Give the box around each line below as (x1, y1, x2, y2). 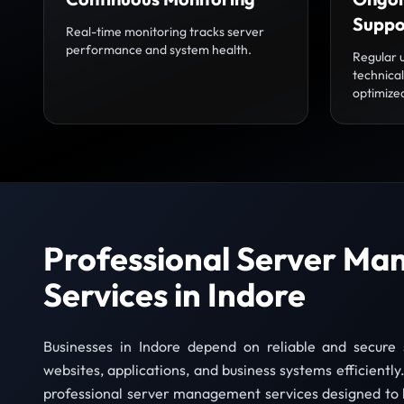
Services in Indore (43, 274, 306, 315)
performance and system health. (66, 41, 252, 58)
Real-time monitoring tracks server (66, 23, 264, 40)
